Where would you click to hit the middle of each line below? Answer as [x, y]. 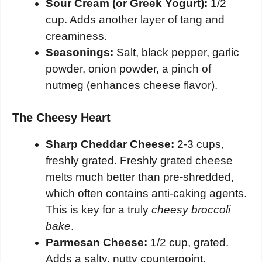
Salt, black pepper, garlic [176, 53]
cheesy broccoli [191, 209]
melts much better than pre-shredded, [140, 177]
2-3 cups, [199, 144]
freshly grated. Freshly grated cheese [139, 160]
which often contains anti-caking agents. [146, 193]
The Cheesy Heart [61, 117]
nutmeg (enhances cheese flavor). [132, 85]
